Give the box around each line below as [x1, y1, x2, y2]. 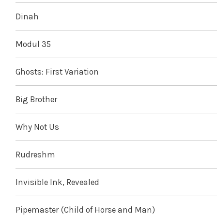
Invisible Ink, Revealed [15, 177, 99, 187]
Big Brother [15, 94, 57, 105]
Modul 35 [15, 39, 51, 49]
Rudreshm [15, 150, 55, 160]
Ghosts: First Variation [15, 67, 99, 77]
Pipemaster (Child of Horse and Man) [15, 205, 155, 215]
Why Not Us [15, 122, 59, 132]
